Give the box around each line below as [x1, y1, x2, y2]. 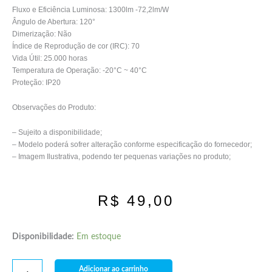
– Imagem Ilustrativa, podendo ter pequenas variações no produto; [12, 152, 231, 161]
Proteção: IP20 [12, 78, 61, 87]
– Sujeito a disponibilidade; [12, 128, 102, 137]
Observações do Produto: [12, 103, 96, 112]
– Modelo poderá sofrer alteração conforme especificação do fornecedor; [12, 140, 252, 149]
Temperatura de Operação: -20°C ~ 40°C [12, 66, 147, 75]
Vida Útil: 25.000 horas [12, 54, 87, 63]
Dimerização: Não [12, 30, 72, 39]
